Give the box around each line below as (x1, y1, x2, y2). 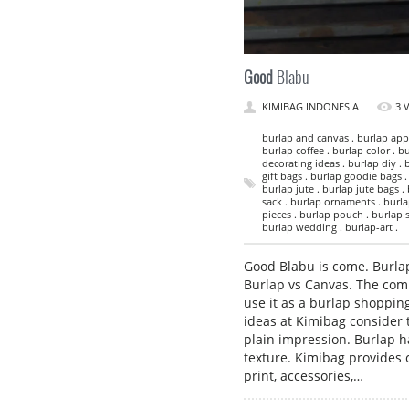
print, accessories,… (244, 366, 363, 384)
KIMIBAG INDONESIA (262, 99, 359, 113)
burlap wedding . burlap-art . (262, 219, 398, 234)
